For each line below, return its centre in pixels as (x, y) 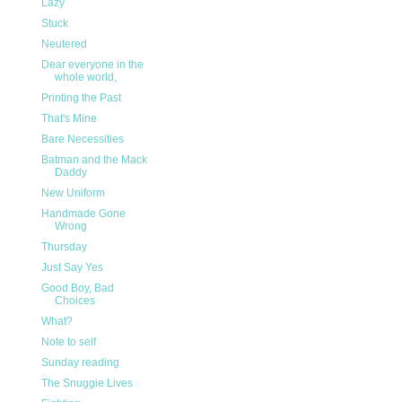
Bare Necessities (82, 140)
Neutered (64, 44)
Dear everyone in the (92, 65)
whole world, (85, 78)
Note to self (68, 342)
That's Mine (69, 119)
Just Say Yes (72, 268)
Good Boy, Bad (77, 288)
